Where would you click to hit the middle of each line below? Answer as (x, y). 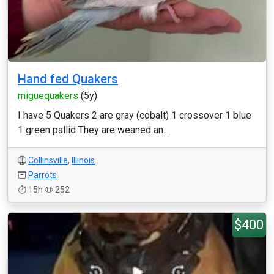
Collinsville (48, 160)
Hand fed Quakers (68, 79)
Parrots (43, 175)
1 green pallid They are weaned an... (93, 130)
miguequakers (48, 96)
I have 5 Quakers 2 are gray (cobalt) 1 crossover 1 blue (135, 115)
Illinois (83, 160)
